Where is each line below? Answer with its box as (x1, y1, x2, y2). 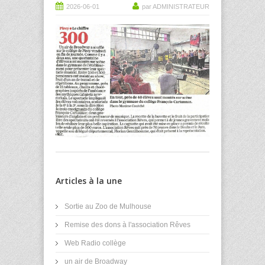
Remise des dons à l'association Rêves (64, 220, 190, 229)
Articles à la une (56, 174, 122, 186)
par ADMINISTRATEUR (142, 3, 209, 11)
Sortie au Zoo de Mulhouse (64, 202, 151, 211)
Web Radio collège (64, 238, 126, 247)
